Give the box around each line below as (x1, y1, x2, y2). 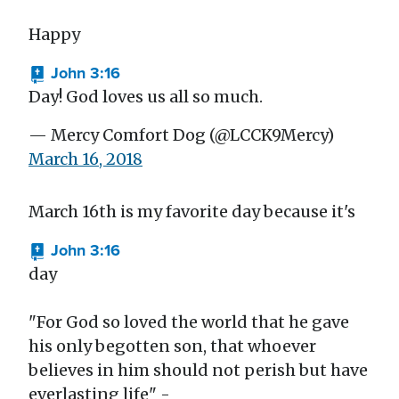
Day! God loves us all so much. (28, 86, 263, 107)
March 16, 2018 (28, 149, 142, 169)
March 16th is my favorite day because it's (28, 201, 355, 222)
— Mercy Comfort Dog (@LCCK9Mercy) (28, 125, 334, 145)
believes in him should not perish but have (28, 360, 368, 380)
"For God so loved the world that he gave (28, 312, 349, 332)
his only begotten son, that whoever (28, 336, 316, 356)
